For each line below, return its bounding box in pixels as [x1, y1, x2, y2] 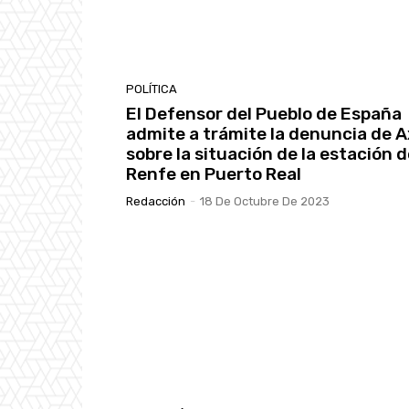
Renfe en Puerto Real [126, 163, 301, 185]
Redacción [126, 194, 185, 209]
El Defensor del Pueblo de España [126, 103, 402, 125]
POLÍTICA [126, 82, 177, 97]
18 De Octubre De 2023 [200, 194, 330, 209]
